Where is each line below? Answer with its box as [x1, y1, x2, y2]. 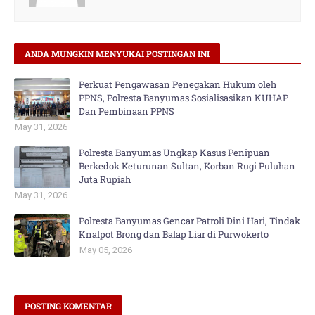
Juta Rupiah [79, 172, 131, 186]
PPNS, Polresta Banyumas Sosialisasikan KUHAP [79, 91, 288, 104]
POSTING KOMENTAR [25, 300, 112, 311]
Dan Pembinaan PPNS [79, 104, 174, 117]
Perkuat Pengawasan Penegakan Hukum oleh [79, 77, 276, 91]
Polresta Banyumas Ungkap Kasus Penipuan [79, 146, 270, 159]
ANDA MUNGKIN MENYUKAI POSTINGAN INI [25, 47, 210, 59]
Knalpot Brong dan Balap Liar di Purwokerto [79, 227, 269, 240]
